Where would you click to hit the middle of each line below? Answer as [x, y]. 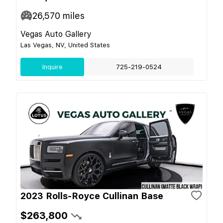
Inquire [52, 67]
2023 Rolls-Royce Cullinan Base [92, 196]
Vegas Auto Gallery [56, 34]
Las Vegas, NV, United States [65, 45]
